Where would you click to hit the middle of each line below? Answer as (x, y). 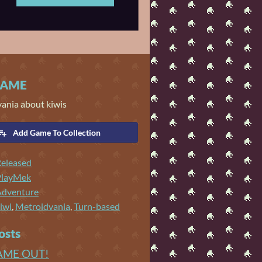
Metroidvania (43, 206)
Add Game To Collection (56, 132)
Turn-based (97, 206)
